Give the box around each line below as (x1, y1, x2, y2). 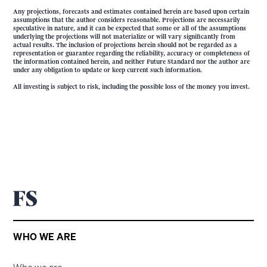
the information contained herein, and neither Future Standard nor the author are (13, 57, 250, 66)
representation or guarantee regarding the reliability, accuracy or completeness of (13, 49, 250, 57)
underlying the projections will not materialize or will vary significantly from (13, 32, 236, 41)
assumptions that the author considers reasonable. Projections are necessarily (13, 15, 241, 24)
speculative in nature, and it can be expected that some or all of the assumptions (13, 24, 247, 32)
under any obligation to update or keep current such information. (13, 66, 203, 74)
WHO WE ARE (13, 229, 77, 243)
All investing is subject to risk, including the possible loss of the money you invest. (13, 82, 250, 91)
